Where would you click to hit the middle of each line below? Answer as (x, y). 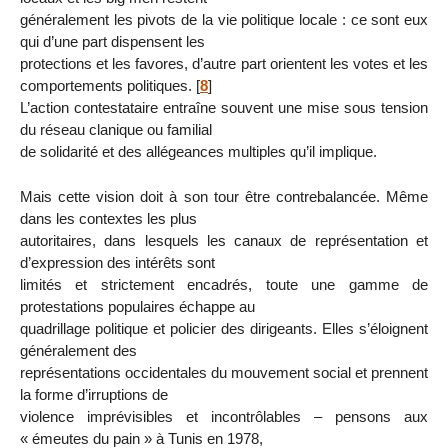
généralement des (78, 350)
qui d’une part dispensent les (112, 41)
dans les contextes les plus (108, 218)
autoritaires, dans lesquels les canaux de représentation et (224, 240)
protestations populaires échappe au (137, 306)
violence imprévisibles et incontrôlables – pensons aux (224, 416)
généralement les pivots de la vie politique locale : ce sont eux (224, 19)
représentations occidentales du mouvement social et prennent (224, 372)
